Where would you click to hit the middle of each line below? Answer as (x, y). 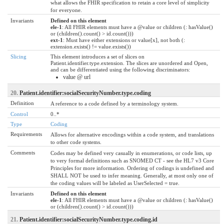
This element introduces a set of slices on (97, 56)
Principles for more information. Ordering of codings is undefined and (132, 168)
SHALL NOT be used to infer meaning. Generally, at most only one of (132, 175)
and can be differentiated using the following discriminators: (120, 69)
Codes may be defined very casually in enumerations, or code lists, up (131, 153)
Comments (23, 152)
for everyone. (66, 10)
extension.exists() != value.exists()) (91, 46)
